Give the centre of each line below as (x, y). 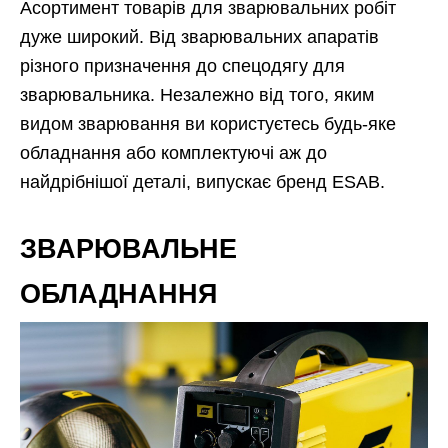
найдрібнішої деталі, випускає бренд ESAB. (202, 182)
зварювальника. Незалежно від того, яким (197, 95)
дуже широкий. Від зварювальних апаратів (199, 37)
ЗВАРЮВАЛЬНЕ (128, 249)
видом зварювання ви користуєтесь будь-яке (208, 124)
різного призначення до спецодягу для (182, 66)
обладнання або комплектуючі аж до (173, 153)
